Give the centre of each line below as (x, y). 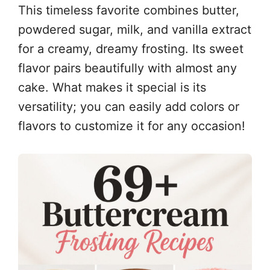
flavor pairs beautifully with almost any (127, 68)
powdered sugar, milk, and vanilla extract (135, 30)
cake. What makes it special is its (112, 87)
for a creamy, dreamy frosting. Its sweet (131, 49)
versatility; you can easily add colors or (129, 107)
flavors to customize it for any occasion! (132, 126)
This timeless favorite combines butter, (129, 10)
